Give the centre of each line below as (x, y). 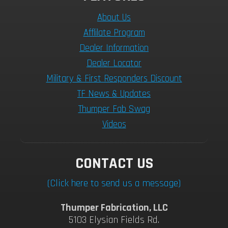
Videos (114, 124)
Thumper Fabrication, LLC (114, 208)
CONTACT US (114, 163)
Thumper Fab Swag (114, 109)
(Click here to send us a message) (114, 183)
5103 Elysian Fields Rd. (114, 220)
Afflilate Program (114, 33)
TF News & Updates (114, 94)
